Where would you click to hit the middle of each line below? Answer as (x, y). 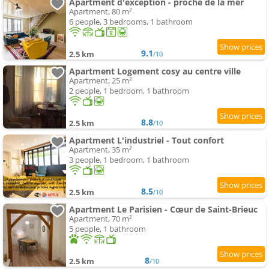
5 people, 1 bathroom (107, 229)
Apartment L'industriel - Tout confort (147, 141)
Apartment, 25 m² (101, 81)
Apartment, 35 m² (101, 150)
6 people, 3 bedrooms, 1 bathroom (131, 22)
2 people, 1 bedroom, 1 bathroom (129, 91)
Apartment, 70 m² (101, 219)
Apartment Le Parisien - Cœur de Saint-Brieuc (163, 210)
